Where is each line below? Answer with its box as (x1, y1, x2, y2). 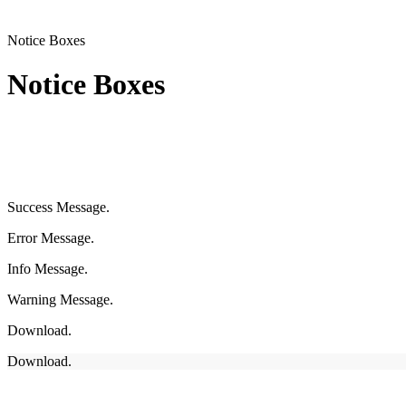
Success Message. (7, 198, 110, 215)
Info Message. (7, 260, 88, 276)
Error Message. (7, 229, 94, 246)
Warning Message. (7, 291, 113, 307)
